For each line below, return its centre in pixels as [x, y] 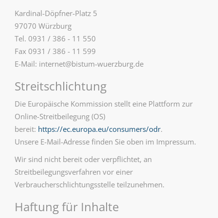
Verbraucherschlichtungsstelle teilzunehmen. [90, 184]
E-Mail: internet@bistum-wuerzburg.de [79, 64]
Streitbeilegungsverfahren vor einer [74, 172]
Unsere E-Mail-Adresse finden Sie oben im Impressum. [105, 142]
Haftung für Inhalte [67, 207]
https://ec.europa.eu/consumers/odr [99, 129]
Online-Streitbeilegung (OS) [60, 116]
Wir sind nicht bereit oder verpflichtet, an [83, 159]
